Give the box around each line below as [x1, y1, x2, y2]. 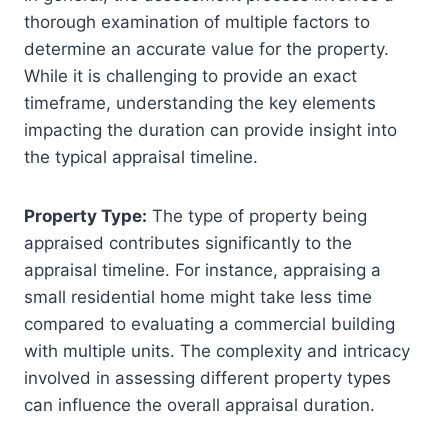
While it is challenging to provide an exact [24, 66, 357, 87]
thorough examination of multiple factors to [24, 12, 370, 33]
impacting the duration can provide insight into [24, 120, 397, 141]
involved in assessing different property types [24, 368, 391, 389]
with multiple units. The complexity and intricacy [24, 341, 410, 362]
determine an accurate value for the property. [24, 39, 389, 60]
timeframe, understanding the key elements [24, 93, 376, 114]
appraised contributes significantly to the [24, 233, 352, 254]
